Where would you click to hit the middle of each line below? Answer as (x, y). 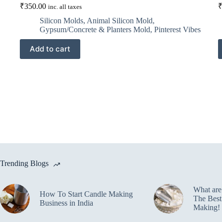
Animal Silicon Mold (120, 20)
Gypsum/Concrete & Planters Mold (95, 29)
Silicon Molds (61, 20)
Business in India (66, 203)
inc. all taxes (65, 7)
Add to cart (50, 49)
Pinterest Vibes (177, 29)
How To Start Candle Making (86, 194)
